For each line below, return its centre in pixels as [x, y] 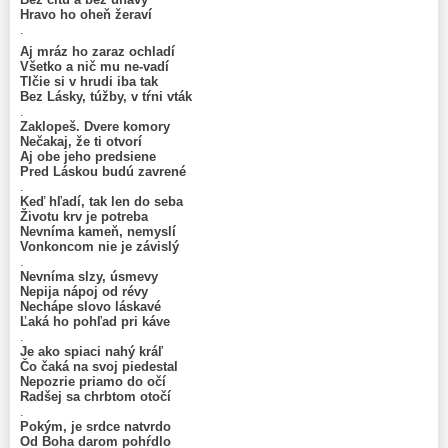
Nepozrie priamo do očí [95, 381]
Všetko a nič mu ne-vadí [96, 66]
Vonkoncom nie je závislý [101, 246]
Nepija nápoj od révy [86, 291]
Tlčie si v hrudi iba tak [91, 81]
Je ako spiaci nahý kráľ [91, 351]
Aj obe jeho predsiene [90, 156]
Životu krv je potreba [86, 216]
